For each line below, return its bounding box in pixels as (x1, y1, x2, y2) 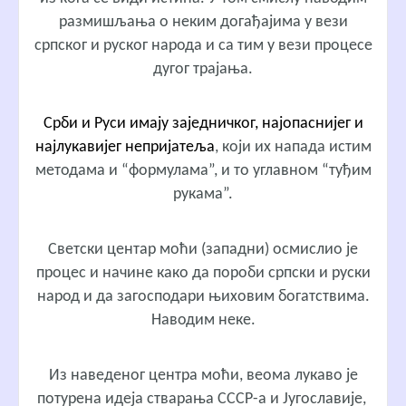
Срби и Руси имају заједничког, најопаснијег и (43, 115, 363, 133)
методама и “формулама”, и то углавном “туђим (34, 162, 372, 180)
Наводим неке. (150, 312, 256, 330)
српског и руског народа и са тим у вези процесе (34, 36, 372, 54)
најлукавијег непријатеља (34, 139, 215, 157)
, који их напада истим (214, 139, 372, 157)
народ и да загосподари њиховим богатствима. (36, 288, 370, 306)
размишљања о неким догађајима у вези (58, 13, 348, 31)
